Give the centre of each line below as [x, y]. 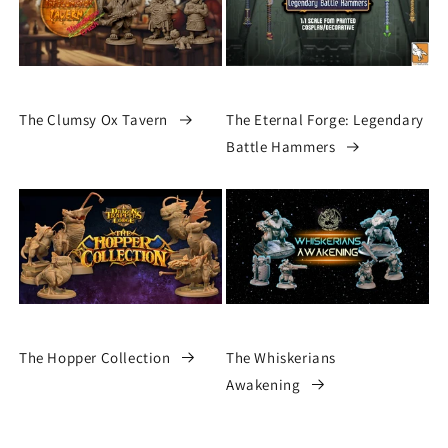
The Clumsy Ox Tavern [93, 120]
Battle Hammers [281, 147]
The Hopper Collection [95, 357]
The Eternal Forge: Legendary [325, 120]
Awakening [263, 384]
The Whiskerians [281, 357]
